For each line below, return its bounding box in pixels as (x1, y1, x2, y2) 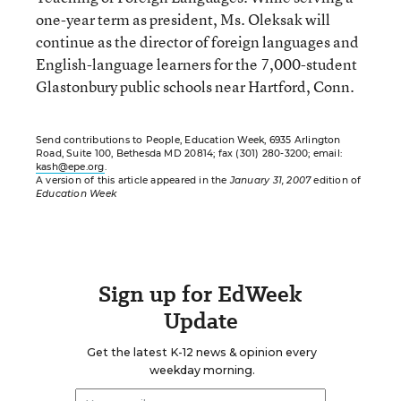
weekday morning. (149, 363, 255, 377)
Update (163, 305, 238, 337)
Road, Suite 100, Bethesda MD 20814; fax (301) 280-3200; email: (36, 148, 343, 159)
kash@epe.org (36, 161, 105, 173)
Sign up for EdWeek (98, 278, 303, 310)
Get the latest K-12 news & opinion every (87, 346, 317, 359)
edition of (311, 175, 362, 186)
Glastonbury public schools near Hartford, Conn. (36, 76, 354, 97)
